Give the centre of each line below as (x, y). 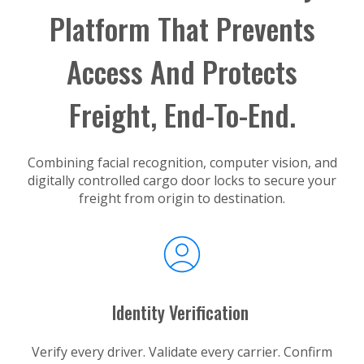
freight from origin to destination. (182, 198)
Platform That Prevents (182, 28)
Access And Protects (182, 71)
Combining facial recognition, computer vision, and (182, 162)
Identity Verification (182, 312)
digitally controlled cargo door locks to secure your (182, 180)
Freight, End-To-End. (182, 114)
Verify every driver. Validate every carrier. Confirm (182, 351)
